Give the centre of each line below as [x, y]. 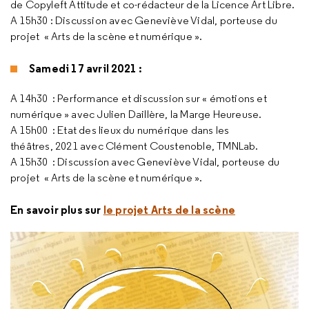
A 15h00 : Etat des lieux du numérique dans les [120, 130]
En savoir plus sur [57, 210]
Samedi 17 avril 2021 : [86, 68]
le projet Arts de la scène [169, 210]
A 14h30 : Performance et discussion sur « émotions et [139, 98]
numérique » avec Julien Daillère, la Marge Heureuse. [136, 114]
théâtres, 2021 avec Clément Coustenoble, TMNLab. [134, 146]
